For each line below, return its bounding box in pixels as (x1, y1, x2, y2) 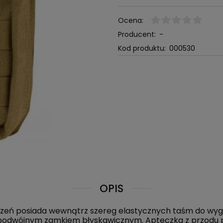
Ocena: (117, 15, 143, 25)
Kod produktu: (117, 43, 166, 53)
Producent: (117, 29, 156, 39)
